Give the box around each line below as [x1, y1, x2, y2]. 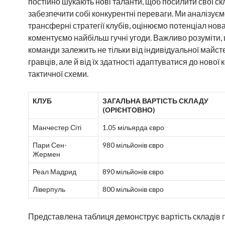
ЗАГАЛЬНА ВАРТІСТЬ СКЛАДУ [102, 96, 208, 105]
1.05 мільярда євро [102, 123, 164, 132]
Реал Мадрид [33, 167, 76, 176]
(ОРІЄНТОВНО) [102, 105, 155, 114]
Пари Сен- [33, 141, 67, 149]
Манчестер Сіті [33, 123, 81, 132]
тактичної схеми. [28, 69, 88, 78]
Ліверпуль [33, 185, 65, 193]
